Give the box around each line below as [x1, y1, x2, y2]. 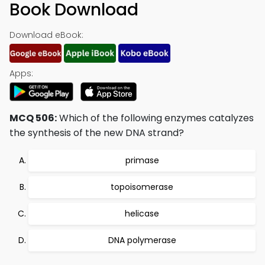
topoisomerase [111, 181, 173, 193]
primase [125, 154, 159, 166]
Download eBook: [9, 29, 83, 41]
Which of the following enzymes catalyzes [57, 111, 254, 125]
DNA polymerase [108, 234, 176, 246]
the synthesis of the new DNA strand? [9, 126, 184, 140]
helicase [125, 208, 159, 219]
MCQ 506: [9, 111, 57, 125]
